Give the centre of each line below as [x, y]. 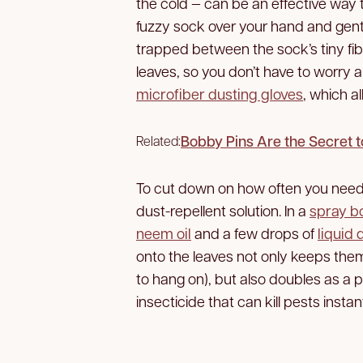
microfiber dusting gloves [220, 93]
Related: [158, 140]
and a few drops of [254, 233]
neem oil [164, 233]
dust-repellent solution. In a [223, 210]
